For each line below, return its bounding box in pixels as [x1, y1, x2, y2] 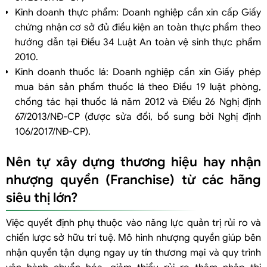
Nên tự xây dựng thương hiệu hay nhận [6, 153, 261, 170]
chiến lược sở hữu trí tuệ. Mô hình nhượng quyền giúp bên [6, 231, 261, 244]
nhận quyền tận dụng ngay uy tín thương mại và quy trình [6, 246, 261, 259]
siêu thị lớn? [6, 189, 77, 206]
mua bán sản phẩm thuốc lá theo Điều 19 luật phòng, [15, 80, 261, 93]
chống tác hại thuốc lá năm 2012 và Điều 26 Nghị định [15, 95, 261, 108]
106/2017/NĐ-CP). [15, 125, 91, 138]
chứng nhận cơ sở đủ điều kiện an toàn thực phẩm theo [15, 21, 261, 33]
